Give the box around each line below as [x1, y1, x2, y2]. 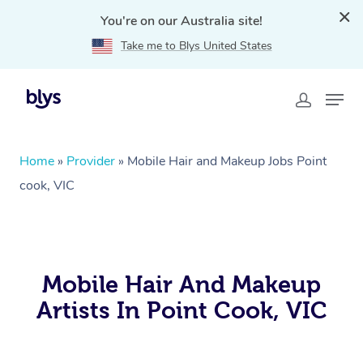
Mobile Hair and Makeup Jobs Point [127, 152, 327, 170]
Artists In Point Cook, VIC [36, 297, 327, 323]
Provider [66, 152, 115, 170]
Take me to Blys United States [120, 38, 272, 53]
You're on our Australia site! [100, 12, 263, 30]
